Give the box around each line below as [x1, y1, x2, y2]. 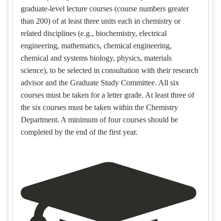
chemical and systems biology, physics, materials [21, 54, 172, 62]
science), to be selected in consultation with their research [21, 66, 198, 74]
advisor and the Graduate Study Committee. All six [21, 78, 179, 87]
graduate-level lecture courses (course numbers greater [21, 4, 189, 13]
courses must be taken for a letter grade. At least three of [21, 91, 194, 99]
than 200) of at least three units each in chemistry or [21, 17, 181, 25]
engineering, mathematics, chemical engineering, [21, 41, 172, 50]
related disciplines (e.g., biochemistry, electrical [21, 29, 167, 37]
